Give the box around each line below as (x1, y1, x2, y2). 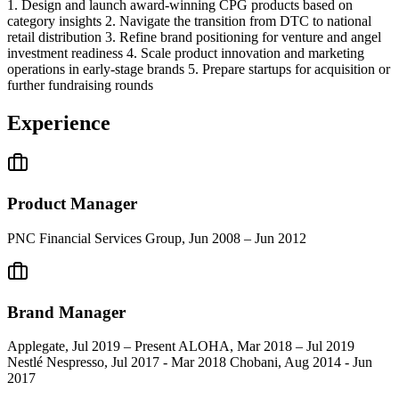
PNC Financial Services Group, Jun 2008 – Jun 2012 (7, 230, 306, 246)
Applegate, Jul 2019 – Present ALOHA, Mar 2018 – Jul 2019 (7, 338, 354, 354)
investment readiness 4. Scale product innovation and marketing (7, 45, 364, 61)
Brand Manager (7, 302, 126, 322)
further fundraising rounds (7, 77, 153, 93)
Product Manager (7, 194, 137, 214)
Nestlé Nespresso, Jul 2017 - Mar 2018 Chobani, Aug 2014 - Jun (7, 354, 372, 370)
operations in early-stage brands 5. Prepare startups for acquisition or (7, 61, 390, 77)
